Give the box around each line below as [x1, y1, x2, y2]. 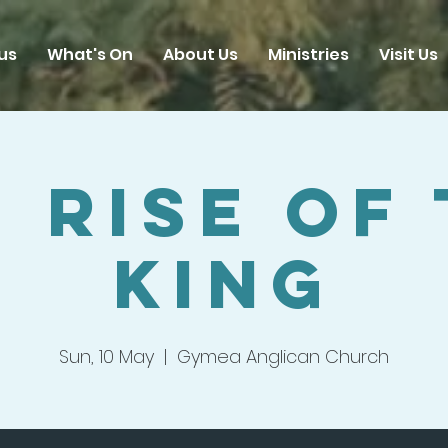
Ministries [268, 43, 349, 66]
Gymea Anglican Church [177, 344, 389, 369]
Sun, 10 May [59, 344, 154, 369]
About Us [163, 43, 238, 66]
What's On [47, 43, 133, 66]
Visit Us [379, 43, 438, 66]
